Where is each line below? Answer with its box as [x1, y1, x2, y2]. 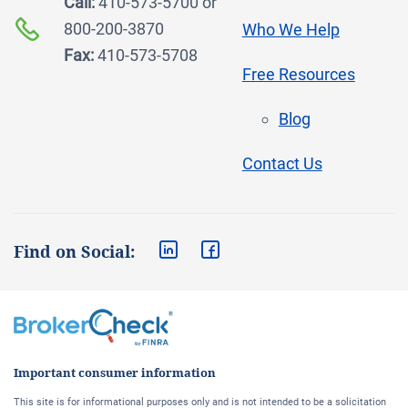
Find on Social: [14, 242, 135, 261]
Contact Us [241, 154, 322, 173]
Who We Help [241, 20, 340, 39]
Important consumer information [14, 365, 216, 380]
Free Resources [241, 65, 355, 84]
